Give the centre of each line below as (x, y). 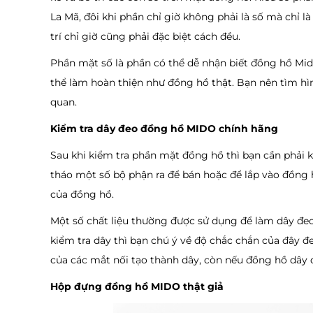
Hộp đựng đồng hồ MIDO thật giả (137, 286)
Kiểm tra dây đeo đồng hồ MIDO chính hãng (164, 128)
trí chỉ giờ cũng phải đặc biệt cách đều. (145, 36)
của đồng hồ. (82, 194)
